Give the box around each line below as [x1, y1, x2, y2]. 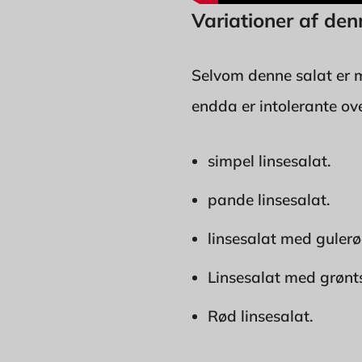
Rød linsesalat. [208, 305, 314, 326]
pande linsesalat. [208, 189, 330, 209]
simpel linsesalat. [208, 150, 331, 170]
